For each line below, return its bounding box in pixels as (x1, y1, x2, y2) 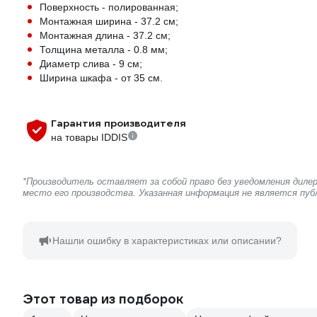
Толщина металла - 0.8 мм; (40, 44, 168, 56)
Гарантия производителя (51, 117, 186, 130)
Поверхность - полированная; (40, 1, 178, 13)
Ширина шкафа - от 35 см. (40, 72, 163, 84)
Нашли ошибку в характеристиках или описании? (52, 235, 282, 247)
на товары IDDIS (51, 132, 127, 144)
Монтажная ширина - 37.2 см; (40, 16, 178, 28)
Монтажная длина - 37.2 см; (40, 30, 171, 42)
